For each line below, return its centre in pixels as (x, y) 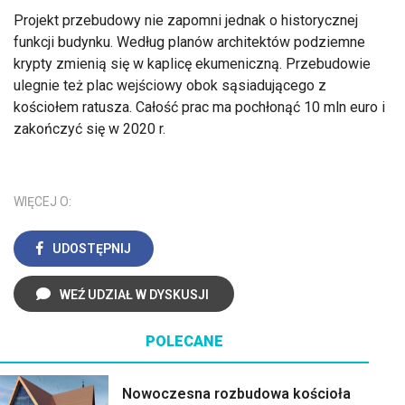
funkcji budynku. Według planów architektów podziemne (189, 42)
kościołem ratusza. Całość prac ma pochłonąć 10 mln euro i (199, 108)
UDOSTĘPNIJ (92, 249)
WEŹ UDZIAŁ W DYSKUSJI (134, 295)
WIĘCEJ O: (42, 202)
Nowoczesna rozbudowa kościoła (236, 394)
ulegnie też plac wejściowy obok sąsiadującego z (170, 86)
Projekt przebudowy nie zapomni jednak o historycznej (186, 21)
